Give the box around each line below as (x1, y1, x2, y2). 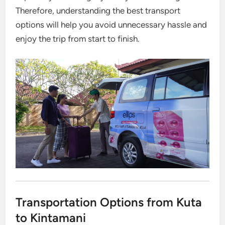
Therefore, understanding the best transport (16, 6, 181, 16)
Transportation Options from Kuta (16, 194, 202, 209)
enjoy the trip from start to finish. (16, 34, 140, 44)
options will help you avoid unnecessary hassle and (16, 20, 207, 30)
